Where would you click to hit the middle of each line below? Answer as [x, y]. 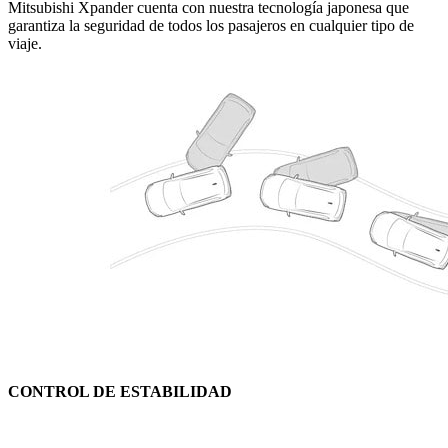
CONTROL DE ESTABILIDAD [120, 391]
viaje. [25, 44]
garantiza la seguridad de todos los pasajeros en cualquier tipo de [211, 26]
